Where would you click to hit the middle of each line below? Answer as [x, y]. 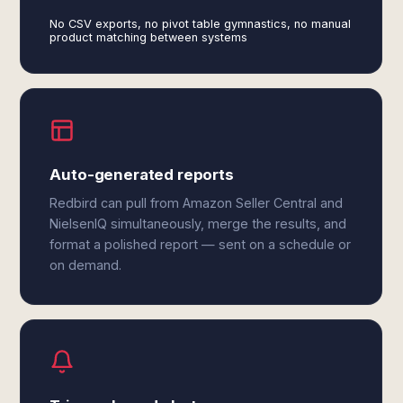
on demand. [86, 265]
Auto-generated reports [142, 175]
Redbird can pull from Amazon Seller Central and [197, 203]
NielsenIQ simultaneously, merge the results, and [198, 224]
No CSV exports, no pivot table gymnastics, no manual [201, 24]
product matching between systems [149, 37]
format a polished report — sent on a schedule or [201, 244]
